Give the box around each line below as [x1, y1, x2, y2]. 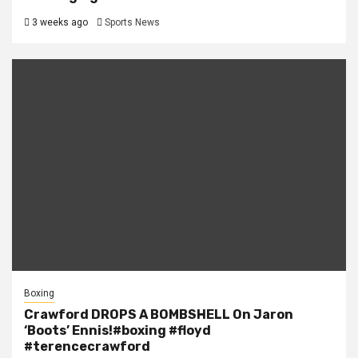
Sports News [105, 17, 160, 29]
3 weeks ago [30, 17, 88, 29]
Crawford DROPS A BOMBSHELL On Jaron [24, 307, 293, 323]
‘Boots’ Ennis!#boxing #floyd [24, 323, 211, 339]
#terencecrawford [24, 339, 150, 355]
